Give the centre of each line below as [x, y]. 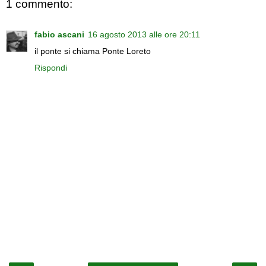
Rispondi [51, 68]
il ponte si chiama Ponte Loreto [93, 51]
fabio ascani [59, 35]
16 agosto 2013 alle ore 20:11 [144, 35]
